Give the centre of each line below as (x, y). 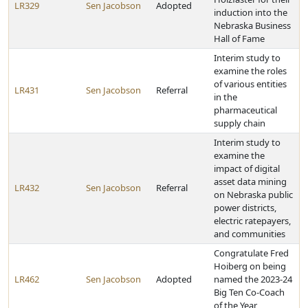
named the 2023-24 (253, 279)
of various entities (250, 84)
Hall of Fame (239, 38)
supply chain (240, 123)
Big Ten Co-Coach (249, 292)
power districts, (245, 208)
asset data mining (250, 181)
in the (225, 97)
